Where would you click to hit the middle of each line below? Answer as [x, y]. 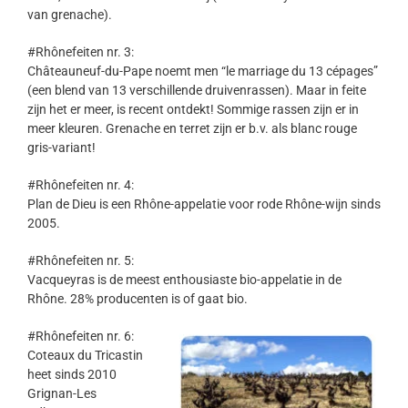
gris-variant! [61, 148]
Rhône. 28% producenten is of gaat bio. [138, 299]
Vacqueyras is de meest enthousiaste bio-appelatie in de [184, 280]
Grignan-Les [62, 394]
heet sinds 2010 [72, 375]
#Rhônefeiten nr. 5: [81, 261]
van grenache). [70, 15]
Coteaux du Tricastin [85, 356]
